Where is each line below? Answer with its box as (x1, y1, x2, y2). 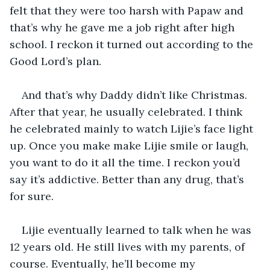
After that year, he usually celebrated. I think (10, 104, 245, 119)
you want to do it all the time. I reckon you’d (10, 155, 243, 169)
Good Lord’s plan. (10, 54, 101, 68)
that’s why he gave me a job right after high (10, 20, 237, 34)
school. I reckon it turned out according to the (10, 37, 256, 51)
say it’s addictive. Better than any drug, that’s (10, 172, 247, 186)
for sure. (10, 189, 54, 203)
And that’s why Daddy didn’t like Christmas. (22, 87, 250, 102)
